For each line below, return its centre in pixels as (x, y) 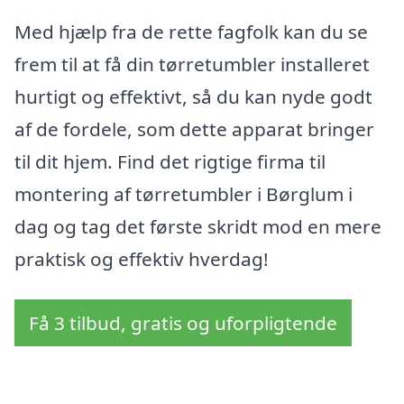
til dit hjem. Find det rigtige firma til (170, 161)
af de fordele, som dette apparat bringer (194, 129)
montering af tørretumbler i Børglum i (184, 193)
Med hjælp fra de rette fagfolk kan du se (191, 31)
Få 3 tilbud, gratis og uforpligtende (183, 323)
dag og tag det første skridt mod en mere (198, 226)
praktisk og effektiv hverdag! (142, 258)
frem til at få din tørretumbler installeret (192, 64)
